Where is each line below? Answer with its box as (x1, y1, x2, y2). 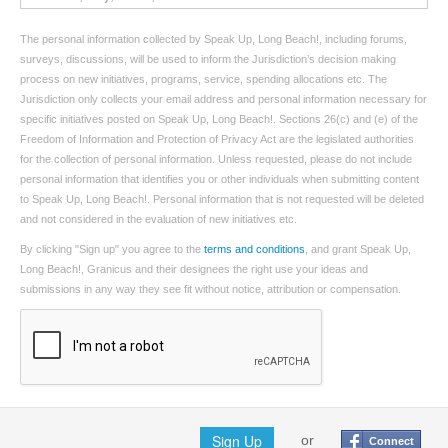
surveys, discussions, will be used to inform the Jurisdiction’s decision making (20, 53, 396, 65)
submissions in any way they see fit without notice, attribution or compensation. (20, 283, 401, 295)
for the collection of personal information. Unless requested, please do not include (20, 153, 412, 165)
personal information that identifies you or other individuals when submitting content (20, 173, 419, 185)
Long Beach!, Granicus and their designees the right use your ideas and (20, 263, 368, 275)
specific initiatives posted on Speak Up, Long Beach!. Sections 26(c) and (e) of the (20, 113, 418, 125)
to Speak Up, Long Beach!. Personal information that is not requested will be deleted (20, 193, 424, 205)
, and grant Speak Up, (305, 243, 411, 255)
